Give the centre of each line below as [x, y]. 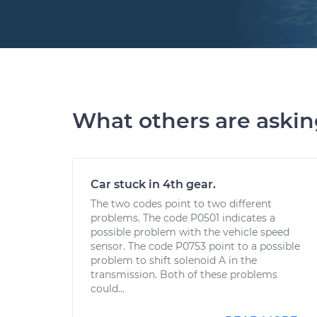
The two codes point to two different [181, 204]
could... [108, 289]
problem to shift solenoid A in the [174, 260]
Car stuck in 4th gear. [153, 184]
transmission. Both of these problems [184, 275]
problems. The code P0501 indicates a [183, 218]
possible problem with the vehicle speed [190, 232]
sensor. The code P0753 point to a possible [195, 246]
